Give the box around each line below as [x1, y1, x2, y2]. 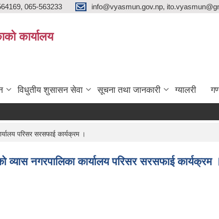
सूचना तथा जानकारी [97, 85, 160, 95]
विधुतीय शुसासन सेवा [18, 85, 83, 95]
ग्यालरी [175, 85, 196, 95]
